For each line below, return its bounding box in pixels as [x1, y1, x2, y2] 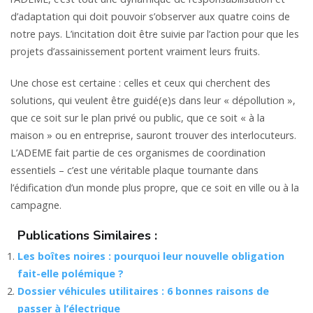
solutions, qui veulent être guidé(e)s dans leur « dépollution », [10, 93, 296, 107]
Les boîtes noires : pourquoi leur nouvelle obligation [17, 249, 284, 263]
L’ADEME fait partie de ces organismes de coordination [10, 145, 265, 159]
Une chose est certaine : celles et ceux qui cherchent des [10, 75, 270, 89]
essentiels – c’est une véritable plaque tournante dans [10, 163, 259, 177]
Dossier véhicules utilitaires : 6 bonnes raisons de [17, 284, 269, 298]
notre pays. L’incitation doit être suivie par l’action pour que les [10, 27, 299, 41]
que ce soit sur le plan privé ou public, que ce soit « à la [10, 110, 265, 124]
